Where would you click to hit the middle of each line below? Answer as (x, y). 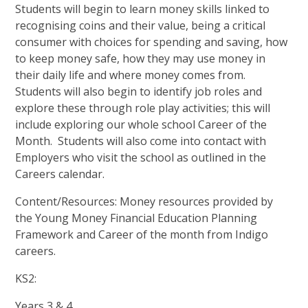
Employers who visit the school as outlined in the (141, 158)
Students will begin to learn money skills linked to (143, 9)
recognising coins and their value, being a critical (141, 26)
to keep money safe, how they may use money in (141, 59)
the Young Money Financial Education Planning (136, 218)
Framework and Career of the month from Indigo (142, 235)
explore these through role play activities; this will (143, 108)
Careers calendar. (60, 174)
